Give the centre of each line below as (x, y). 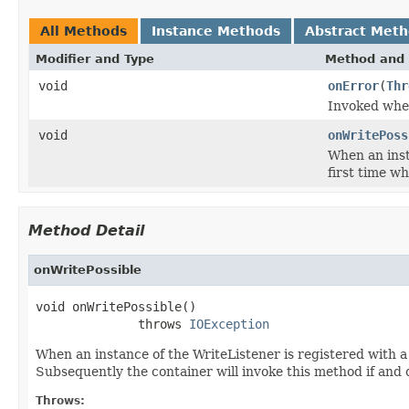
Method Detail (86, 230)
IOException (229, 324)
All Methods (84, 31)
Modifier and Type (95, 58)
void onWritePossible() (116, 306)
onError (353, 85)
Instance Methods (216, 31)
